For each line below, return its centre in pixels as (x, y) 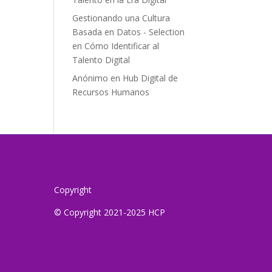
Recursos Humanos (111, 92)
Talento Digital (101, 59)
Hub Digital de (151, 78)
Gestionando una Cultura (121, 18)
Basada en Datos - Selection (129, 32)
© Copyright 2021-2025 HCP (110, 212)
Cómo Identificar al (122, 46)
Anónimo (90, 78)
